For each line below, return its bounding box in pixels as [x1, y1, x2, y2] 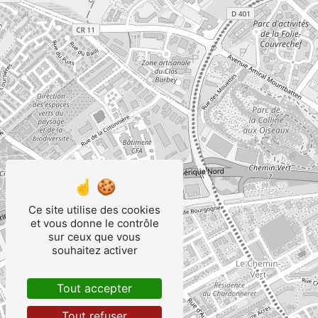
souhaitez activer [51, 243, 138, 257]
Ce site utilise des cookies [28, 203, 160, 216]
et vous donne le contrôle [30, 216, 159, 230]
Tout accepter [57, 281, 132, 295]
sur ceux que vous [48, 230, 141, 243]
